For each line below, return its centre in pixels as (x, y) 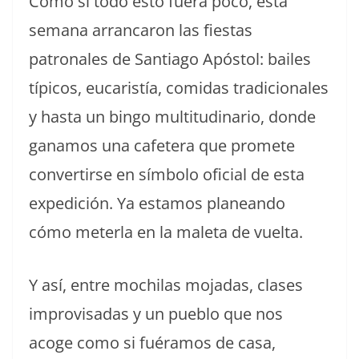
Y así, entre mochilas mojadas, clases (166, 284)
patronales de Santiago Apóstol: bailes (170, 58)
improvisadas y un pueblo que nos (156, 313)
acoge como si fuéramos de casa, (152, 342)
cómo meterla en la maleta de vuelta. (166, 232)
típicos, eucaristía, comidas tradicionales (179, 87)
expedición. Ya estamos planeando (157, 203)
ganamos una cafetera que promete (162, 145)
